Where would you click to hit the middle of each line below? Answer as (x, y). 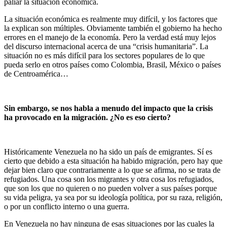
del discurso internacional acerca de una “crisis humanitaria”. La (106, 47)
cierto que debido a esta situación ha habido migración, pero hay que (113, 161)
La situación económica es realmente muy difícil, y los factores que (111, 19)
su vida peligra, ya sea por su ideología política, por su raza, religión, (113, 198)
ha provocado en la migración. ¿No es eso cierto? (88, 118)
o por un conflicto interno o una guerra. (67, 207)
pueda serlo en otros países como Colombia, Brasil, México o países (112, 65)
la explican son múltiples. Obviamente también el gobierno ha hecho (113, 28)
